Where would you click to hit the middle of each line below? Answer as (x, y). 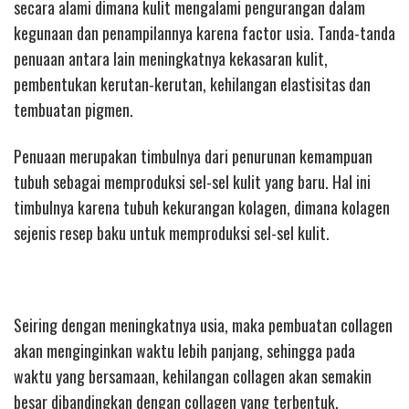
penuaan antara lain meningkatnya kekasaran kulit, (171, 59)
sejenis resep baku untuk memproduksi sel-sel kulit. (172, 232)
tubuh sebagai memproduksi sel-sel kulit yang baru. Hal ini (192, 181)
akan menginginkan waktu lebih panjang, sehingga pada (184, 350)
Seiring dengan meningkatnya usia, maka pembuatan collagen (203, 325)
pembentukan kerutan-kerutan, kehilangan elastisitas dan (192, 84)
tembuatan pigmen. (73, 110)
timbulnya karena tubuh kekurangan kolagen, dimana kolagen (202, 207)
